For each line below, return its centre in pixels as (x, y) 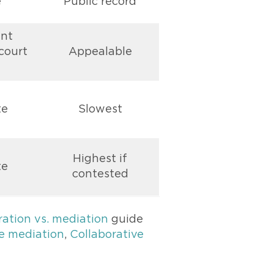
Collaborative (107, 235)
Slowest (100, 109)
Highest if (100, 159)
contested (100, 174)
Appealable (100, 52)
